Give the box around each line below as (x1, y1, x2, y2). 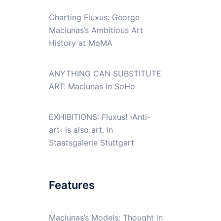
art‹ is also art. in (48, 124, 113, 135)
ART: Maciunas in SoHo (48, 81, 135, 91)
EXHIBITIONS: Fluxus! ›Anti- (48, 111, 150, 122)
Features (48, 178, 95, 191)
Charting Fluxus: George (48, 12, 140, 22)
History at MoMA (48, 37, 112, 48)
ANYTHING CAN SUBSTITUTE (48, 68, 161, 78)
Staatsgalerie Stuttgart (48, 137, 134, 147)
